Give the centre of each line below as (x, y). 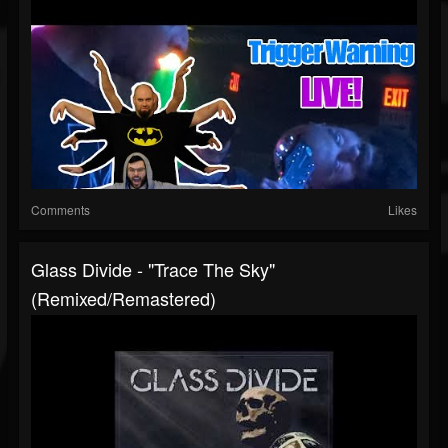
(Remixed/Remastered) (123, 298)
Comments (60, 210)
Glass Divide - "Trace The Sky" (153, 269)
